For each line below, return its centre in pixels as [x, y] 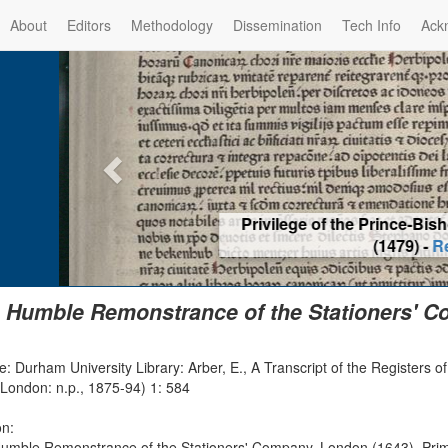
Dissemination [277, 25]
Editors [89, 25]
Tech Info [371, 25]
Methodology [172, 25]
